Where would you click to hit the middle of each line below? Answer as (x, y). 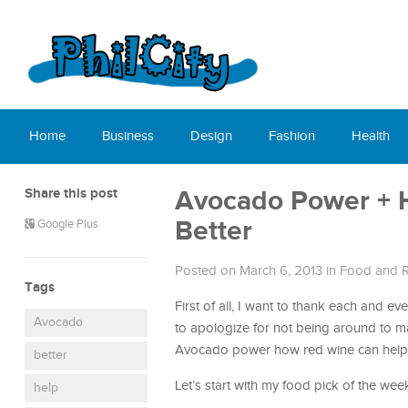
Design (211, 136)
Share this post (71, 194)
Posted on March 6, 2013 (249, 271)
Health (371, 136)
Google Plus (66, 224)
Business (128, 136)
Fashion (292, 136)
